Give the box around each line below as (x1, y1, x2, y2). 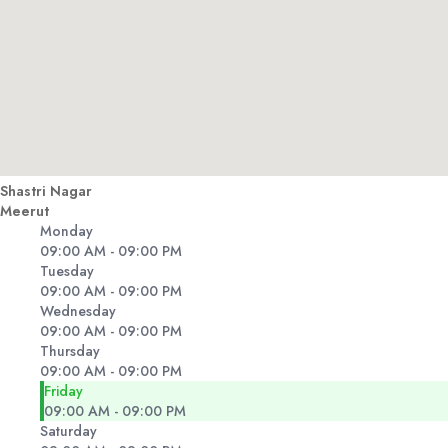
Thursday (40, 341, 100, 362)
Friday (44, 381, 83, 402)
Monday (40, 221, 93, 242)
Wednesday (40, 301, 116, 322)
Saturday (40, 421, 97, 442)
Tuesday (40, 261, 94, 282)
